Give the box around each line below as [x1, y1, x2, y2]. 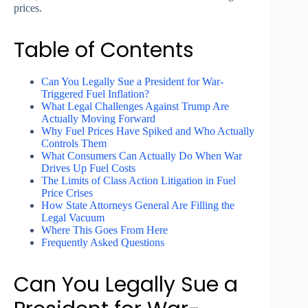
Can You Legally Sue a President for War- [41, 76, 223, 88]
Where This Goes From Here [41, 224, 168, 236]
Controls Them [41, 137, 107, 150]
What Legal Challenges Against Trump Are [41, 100, 229, 113]
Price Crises [41, 187, 93, 199]
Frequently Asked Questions [41, 236, 164, 249]
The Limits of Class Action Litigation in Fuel [41, 175, 236, 187]
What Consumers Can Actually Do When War [41, 150, 242, 162]
